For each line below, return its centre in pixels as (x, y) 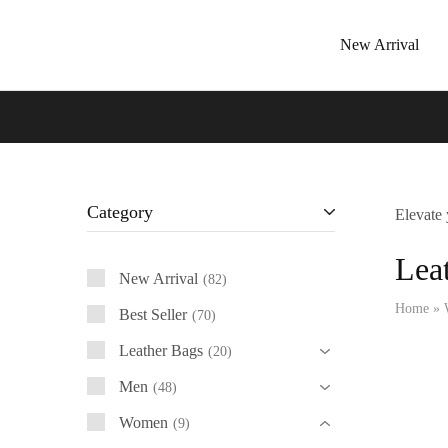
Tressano (114, 51)
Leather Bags (161, 350)
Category (120, 212)
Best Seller (153, 314)
